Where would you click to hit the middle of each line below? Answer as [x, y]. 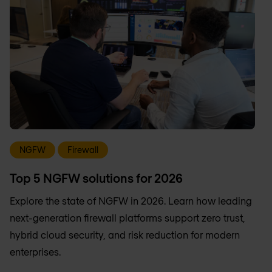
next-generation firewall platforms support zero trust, [127, 217]
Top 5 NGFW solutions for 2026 [96, 178]
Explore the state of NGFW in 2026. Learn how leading [131, 200]
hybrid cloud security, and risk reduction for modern [125, 234]
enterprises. [35, 251]
